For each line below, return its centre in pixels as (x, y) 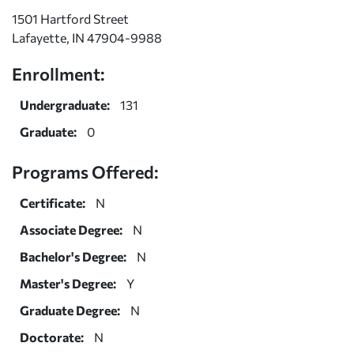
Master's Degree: (68, 283)
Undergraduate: (65, 104)
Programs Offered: (85, 171)
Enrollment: (58, 73)
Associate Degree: (71, 229)
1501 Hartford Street (70, 18)
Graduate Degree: (70, 310)
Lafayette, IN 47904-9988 (87, 37)
